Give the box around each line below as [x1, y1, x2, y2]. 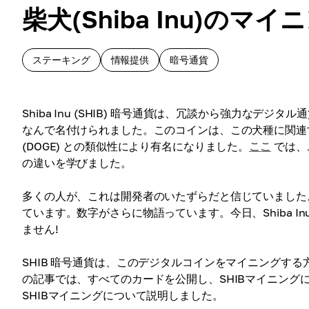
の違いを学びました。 [22, 156, 132, 170]
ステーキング [32, 54, 90, 66]
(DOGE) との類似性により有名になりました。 [22, 139, 250, 153]
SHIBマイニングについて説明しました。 [22, 288, 223, 302]
